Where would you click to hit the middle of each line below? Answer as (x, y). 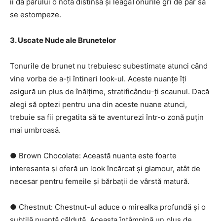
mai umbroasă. (35, 130)
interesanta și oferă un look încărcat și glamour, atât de (105, 168)
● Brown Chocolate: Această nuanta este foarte (93, 156)
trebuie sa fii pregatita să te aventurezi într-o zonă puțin (107, 117)
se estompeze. (36, 15)
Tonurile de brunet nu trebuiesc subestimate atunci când (109, 66)
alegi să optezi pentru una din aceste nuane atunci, (98, 104)
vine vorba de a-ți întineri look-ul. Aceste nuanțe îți (98, 79)
